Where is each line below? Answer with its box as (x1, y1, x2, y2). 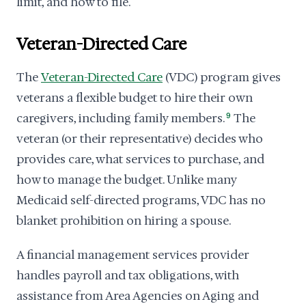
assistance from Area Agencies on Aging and (16, 288, 259, 303)
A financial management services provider (16, 247, 249, 262)
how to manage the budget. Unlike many (16, 172, 236, 187)
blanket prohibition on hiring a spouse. (16, 213, 231, 228)
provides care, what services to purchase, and (16, 152, 264, 167)
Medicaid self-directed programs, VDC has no (16, 193, 266, 208)
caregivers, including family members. (16, 111, 225, 126)
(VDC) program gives (163, 70, 281, 85)
